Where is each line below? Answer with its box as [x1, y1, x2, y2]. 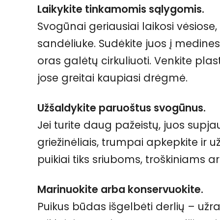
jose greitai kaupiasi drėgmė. [37, 70, 188, 85]
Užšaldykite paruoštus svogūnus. [37, 100, 206, 115]
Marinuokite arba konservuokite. [37, 182, 203, 196]
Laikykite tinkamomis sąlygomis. [37, 1, 204, 16]
